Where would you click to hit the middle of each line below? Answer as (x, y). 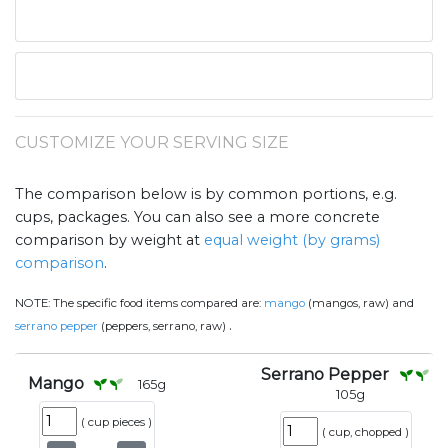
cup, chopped (365, 432)
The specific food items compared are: (158, 303)
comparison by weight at (109, 240)
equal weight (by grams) (292, 240)
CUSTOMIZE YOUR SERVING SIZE (152, 143)
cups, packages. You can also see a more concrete (197, 217)
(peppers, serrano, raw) (163, 326)
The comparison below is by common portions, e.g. (206, 194)
